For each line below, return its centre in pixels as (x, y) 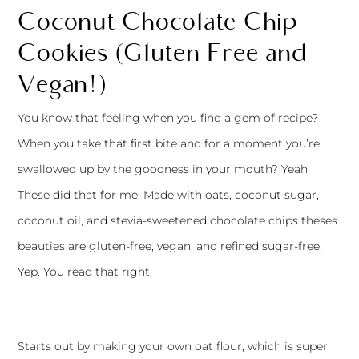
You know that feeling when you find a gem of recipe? (168, 118)
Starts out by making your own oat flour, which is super (173, 347)
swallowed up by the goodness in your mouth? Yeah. (164, 169)
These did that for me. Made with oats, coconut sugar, (169, 195)
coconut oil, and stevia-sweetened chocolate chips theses (178, 221)
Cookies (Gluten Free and (163, 53)
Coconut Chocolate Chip (158, 22)
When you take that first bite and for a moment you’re (169, 144)
